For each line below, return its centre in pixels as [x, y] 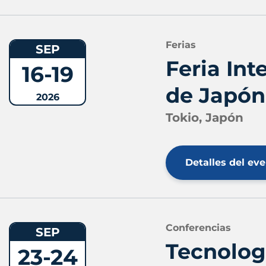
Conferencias [198, 227]
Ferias [181, 45]
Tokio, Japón [205, 117]
